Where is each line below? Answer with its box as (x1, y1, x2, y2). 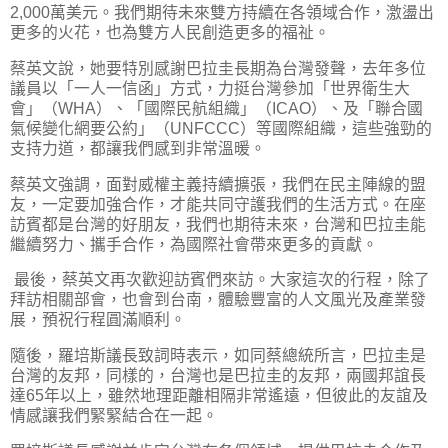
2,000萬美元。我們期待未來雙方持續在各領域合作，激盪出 (10, 3, 434, 21)
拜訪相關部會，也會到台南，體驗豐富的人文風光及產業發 (10, 291, 426, 309)
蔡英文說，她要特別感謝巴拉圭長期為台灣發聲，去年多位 (10, 59, 426, 77)
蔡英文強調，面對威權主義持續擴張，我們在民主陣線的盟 (10, 175, 426, 193)
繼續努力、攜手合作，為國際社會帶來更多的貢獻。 (10, 235, 378, 253)
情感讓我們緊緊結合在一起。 (10, 407, 222, 425)
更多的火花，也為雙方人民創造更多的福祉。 (10, 23, 334, 41)
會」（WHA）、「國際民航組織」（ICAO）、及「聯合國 (10, 99, 423, 117)
